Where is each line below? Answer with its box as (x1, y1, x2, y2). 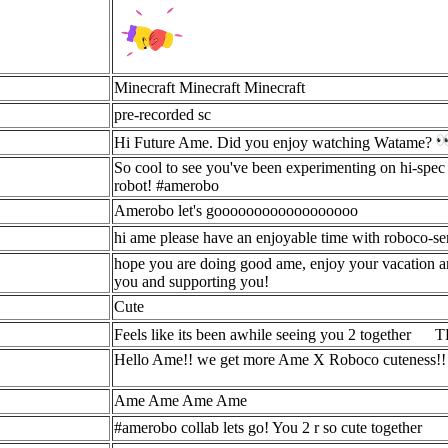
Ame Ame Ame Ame (114, 392, 247, 409)
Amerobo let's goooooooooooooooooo (114, 202, 358, 219)
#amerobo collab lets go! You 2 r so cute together (114, 419, 422, 436)
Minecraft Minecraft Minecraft (114, 79, 305, 96)
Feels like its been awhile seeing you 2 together (114, 326, 415, 343)
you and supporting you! (114, 273, 269, 290)
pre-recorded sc (114, 106, 211, 123)
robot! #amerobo (114, 177, 219, 194)
